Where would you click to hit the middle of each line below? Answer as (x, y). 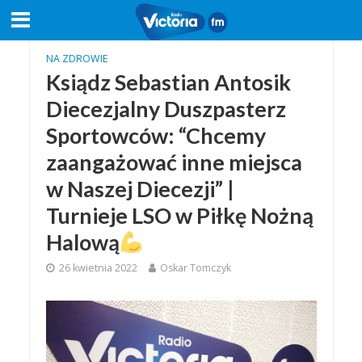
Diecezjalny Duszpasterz (166, 109)
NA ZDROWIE (77, 59)
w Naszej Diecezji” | (140, 189)
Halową (82, 242)
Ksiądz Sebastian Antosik (168, 82)
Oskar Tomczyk (195, 268)
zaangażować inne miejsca (174, 162)
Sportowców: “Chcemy (156, 135)
